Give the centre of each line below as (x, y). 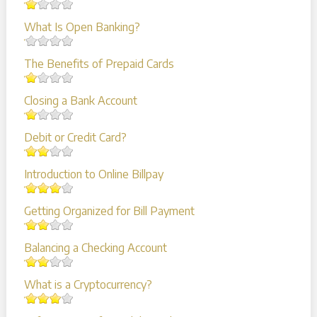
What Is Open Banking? (82, 27)
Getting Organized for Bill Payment (109, 211)
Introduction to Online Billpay (93, 174)
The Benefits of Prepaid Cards (99, 63)
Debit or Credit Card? (75, 137)
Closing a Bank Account (80, 100)
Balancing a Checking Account (95, 247)
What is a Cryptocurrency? (88, 284)
